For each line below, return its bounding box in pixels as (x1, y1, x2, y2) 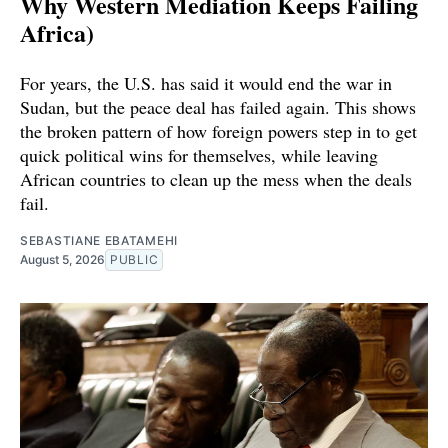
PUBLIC (110, 252, 159, 268)
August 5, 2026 (20, 252, 105, 268)
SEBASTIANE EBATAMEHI (20, 233, 178, 249)
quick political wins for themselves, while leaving (20, 143, 378, 168)
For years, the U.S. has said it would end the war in (20, 71, 392, 96)
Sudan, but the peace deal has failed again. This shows (20, 95, 416, 120)
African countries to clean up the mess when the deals (20, 167, 412, 192)
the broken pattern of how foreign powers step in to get (20, 119, 417, 144)
